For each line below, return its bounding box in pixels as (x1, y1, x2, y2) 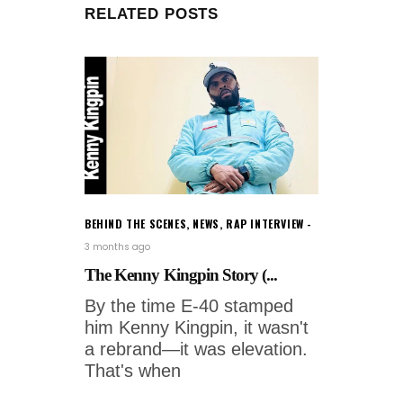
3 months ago (85, 240, 150, 255)
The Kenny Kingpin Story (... (85, 265, 278, 285)
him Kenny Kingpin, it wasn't (85, 318, 309, 338)
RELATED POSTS (85, 4, 219, 22)
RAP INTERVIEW (226, 216, 304, 232)
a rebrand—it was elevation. (85, 339, 308, 360)
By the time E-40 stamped (85, 296, 293, 317)
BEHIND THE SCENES (85, 216, 187, 232)
